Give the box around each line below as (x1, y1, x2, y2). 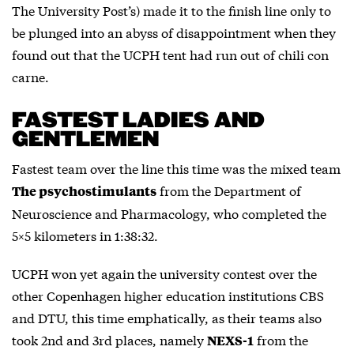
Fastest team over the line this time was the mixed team (12, 159, 341, 178)
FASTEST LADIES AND (12, 109, 265, 134)
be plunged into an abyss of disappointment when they (12, 23, 336, 42)
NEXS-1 (207, 331, 254, 350)
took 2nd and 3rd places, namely (12, 330, 207, 349)
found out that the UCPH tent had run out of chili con (12, 45, 329, 64)
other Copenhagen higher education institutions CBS (12, 286, 324, 305)
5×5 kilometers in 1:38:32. (12, 226, 158, 245)
